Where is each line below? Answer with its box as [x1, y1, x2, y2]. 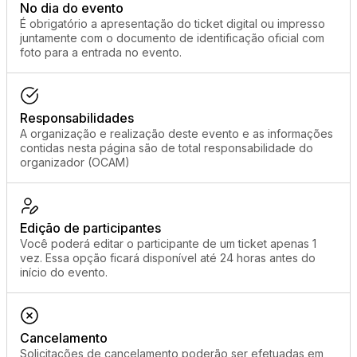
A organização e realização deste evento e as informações [20, 127, 333, 140]
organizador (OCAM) [20, 155, 130, 169]
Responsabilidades [20, 110, 134, 126]
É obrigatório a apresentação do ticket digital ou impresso [20, 17, 325, 30]
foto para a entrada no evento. [20, 45, 182, 59]
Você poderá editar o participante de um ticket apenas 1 [20, 237, 316, 250]
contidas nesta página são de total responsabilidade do [20, 141, 313, 155]
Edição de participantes [20, 220, 161, 236]
